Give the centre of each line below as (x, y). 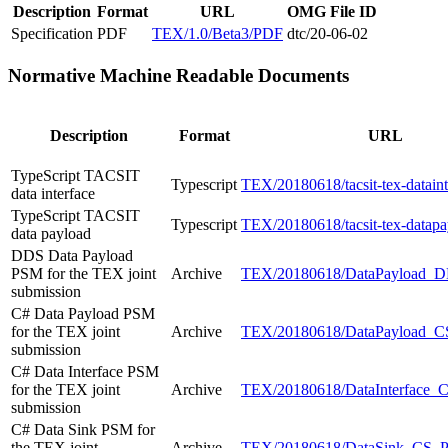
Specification (52, 34)
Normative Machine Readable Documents (178, 75)
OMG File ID (332, 12)
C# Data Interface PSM (85, 371)
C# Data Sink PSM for (83, 429)
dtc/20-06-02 (327, 34)
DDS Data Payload (72, 255)
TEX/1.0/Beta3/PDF (217, 34)
